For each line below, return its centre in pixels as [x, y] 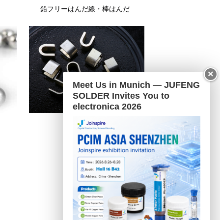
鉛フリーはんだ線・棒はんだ [85, 9]
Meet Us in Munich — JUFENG [136, 85]
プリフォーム [85, 123]
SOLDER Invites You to [121, 96]
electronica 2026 [107, 107]
